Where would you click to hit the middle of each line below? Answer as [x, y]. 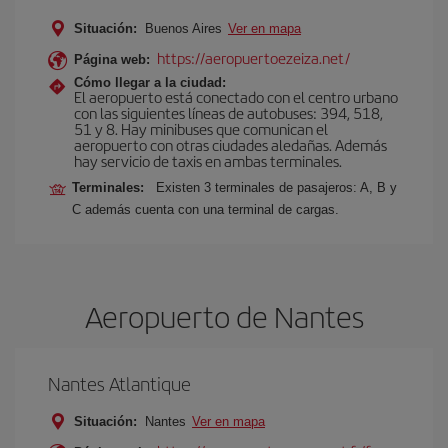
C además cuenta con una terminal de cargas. [205, 209]
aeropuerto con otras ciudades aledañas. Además [230, 144]
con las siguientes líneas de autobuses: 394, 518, [228, 112]
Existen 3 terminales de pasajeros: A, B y [276, 187]
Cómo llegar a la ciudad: [150, 82]
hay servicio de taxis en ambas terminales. [208, 160]
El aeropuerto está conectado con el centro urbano [236, 96]
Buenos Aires [183, 28]
